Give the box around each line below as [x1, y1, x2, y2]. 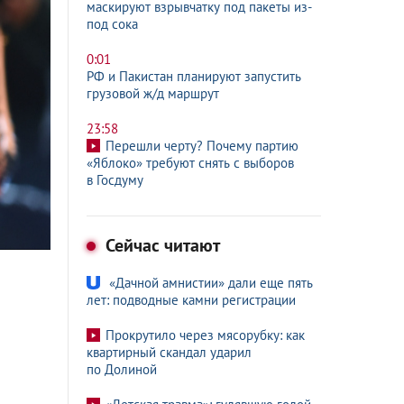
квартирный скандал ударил [87, 344, 252, 361]
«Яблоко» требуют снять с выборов [87, 154, 294, 171]
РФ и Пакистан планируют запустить [87, 68, 301, 85]
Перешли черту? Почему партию [106, 137, 298, 154]
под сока [87, 15, 138, 32]
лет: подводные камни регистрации [87, 291, 296, 308]
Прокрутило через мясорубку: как [106, 326, 305, 344]
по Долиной [87, 361, 157, 378]
